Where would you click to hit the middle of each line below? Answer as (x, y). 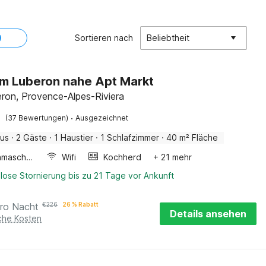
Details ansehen (208, 214)
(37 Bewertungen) (37, 118)
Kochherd (123, 157)
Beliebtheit (168, 38)
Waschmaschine (30, 157)
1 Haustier (74, 137)
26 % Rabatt (81, 204)
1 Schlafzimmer (130, 137)
